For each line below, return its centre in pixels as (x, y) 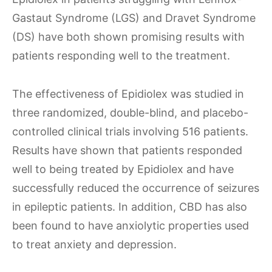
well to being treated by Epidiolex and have (123, 169)
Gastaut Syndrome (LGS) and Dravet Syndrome (134, 18)
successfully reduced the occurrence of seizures (136, 188)
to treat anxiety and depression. (94, 244)
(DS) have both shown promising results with (128, 37)
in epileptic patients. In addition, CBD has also (130, 207)
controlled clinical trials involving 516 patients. (130, 131)
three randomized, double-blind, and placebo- (130, 113)
